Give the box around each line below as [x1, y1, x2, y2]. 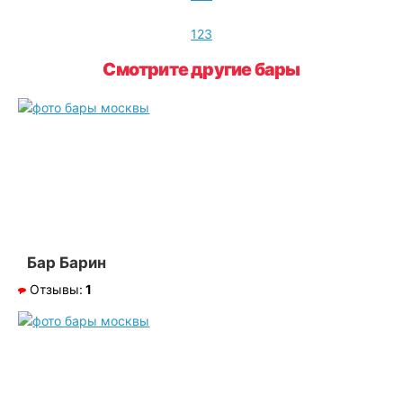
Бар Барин [27, 254, 107, 273]
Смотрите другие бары [103, 58, 300, 81]
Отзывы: [30, 282, 84, 298]
